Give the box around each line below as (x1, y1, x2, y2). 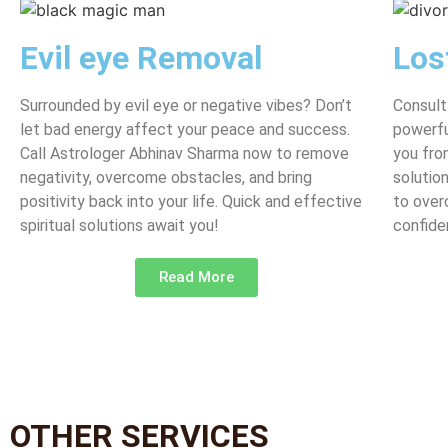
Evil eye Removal (20, 38, 262, 77)
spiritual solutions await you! (20, 215, 219, 235)
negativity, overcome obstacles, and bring (20, 167, 312, 187)
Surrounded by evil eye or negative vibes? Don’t (20, 95, 352, 115)
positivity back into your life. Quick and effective (20, 191, 362, 211)
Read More (159, 267, 235, 286)
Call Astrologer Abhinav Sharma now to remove (20, 143, 349, 163)
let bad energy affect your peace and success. (20, 119, 350, 139)
